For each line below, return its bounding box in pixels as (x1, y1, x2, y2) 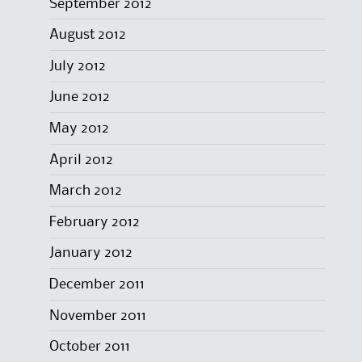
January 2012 (48, 246, 133, 260)
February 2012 (48, 215, 140, 229)
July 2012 (48, 59, 106, 73)
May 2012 (48, 122, 109, 135)
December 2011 (48, 277, 145, 291)
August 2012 (48, 28, 126, 42)
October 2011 (48, 340, 130, 354)
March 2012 (48, 184, 122, 198)
